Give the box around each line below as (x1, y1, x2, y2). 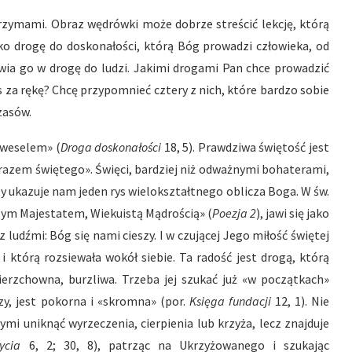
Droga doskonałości (60, 139, 164, 155)
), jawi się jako (256, 205, 329, 221)
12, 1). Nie (274, 293, 330, 309)
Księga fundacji (189, 293, 275, 309)
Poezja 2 (212, 205, 256, 221)
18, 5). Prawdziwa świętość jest (164, 139, 329, 155)
